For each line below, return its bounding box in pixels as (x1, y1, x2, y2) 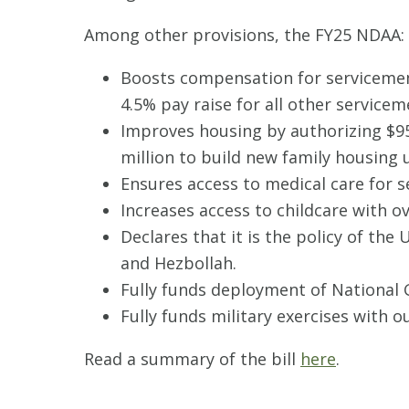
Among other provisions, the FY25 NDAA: (84, 24, 404, 46)
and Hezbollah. (121, 252, 236, 274)
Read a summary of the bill (84, 348, 300, 370)
